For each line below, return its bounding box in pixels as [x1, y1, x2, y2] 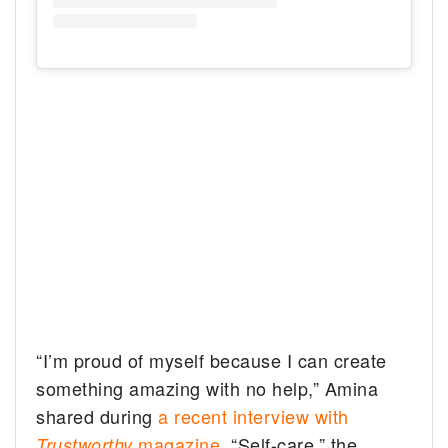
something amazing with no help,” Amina [36, 374, 379, 401]
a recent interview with [158, 402, 349, 429]
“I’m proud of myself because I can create [36, 346, 387, 373]
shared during [36, 402, 159, 429]
